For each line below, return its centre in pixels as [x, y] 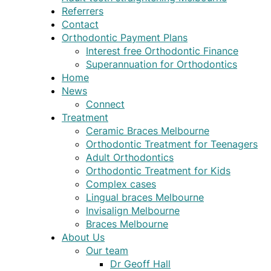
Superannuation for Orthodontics [162, 64]
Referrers [83, 11]
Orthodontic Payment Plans [125, 38]
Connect [105, 104]
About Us [83, 237]
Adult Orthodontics [130, 158]
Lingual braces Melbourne [145, 198]
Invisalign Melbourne [133, 211]
